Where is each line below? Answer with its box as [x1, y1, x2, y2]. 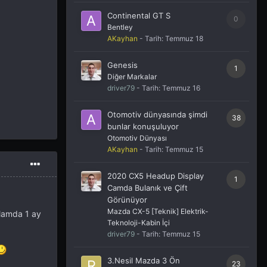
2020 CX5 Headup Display [107, 171, 204, 181]
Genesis [107, 60, 138, 70]
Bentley [107, 23, 133, 32]
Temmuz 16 [162, 83, 200, 92]
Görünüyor [107, 195, 147, 204]
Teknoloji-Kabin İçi [107, 218, 170, 227]
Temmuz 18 [165, 34, 203, 43]
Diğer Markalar [107, 72, 157, 81]
